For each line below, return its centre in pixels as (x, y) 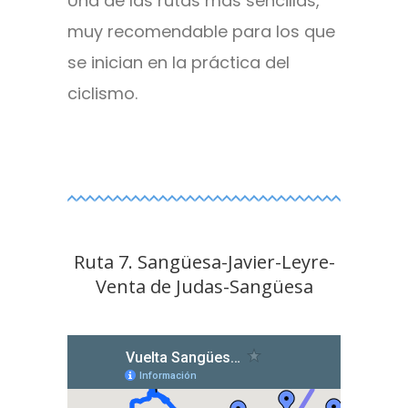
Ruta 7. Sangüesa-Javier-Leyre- (204, 262)
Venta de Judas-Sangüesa (204, 287)
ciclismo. (102, 94)
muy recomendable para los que (201, 32)
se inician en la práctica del (178, 63)
